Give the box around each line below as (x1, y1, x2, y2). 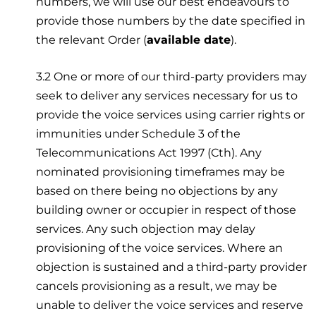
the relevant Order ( (36, 32, 147, 47)
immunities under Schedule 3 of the (36, 126, 241, 140)
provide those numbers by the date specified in (36, 13, 306, 28)
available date (147, 32, 231, 47)
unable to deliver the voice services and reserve (36, 298, 304, 312)
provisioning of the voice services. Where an (36, 241, 284, 255)
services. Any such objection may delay (36, 221, 256, 236)
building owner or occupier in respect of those (36, 202, 297, 217)
